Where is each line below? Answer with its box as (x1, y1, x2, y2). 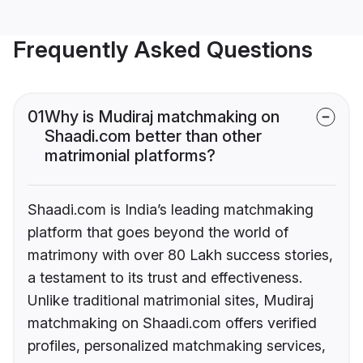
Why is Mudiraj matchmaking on (45, 107, 280, 127)
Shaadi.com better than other (45, 126, 262, 147)
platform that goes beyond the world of (28, 224, 288, 241)
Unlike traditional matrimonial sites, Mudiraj (28, 292, 314, 310)
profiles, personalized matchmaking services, (28, 337, 326, 355)
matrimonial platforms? (45, 146, 216, 166)
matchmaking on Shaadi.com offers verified (28, 314, 317, 332)
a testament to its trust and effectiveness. (28, 269, 302, 287)
